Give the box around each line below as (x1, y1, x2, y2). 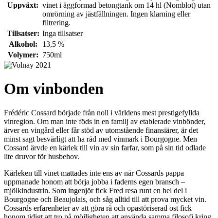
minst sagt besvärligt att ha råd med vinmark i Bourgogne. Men (4, 134, 197, 143)
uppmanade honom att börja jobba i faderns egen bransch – (4, 177, 185, 186)
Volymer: (7, 50, 38, 59)
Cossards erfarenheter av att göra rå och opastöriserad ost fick (4, 203, 192, 212)
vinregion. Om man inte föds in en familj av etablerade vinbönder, (4, 117, 205, 126)
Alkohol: (8, 39, 37, 48)
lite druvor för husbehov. (4, 152, 79, 161)
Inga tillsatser (42, 29, 83, 37)
